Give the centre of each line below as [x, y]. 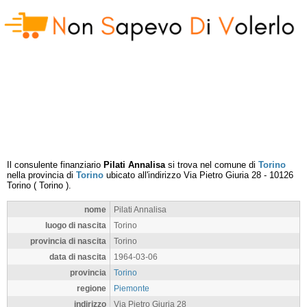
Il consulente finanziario [55, 165]
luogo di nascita [76, 225]
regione [91, 288]
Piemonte [132, 288]
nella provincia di [41, 175]
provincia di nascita [68, 241]
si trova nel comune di [212, 165]
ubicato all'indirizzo [144, 175]
